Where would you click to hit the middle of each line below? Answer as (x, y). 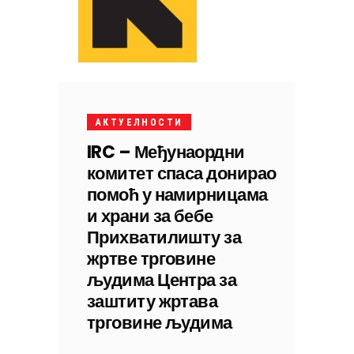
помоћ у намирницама (177, 195)
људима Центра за (162, 280)
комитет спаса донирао (182, 173)
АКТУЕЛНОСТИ (139, 122)
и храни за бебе (150, 216)
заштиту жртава (153, 301)
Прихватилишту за (164, 237)
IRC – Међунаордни (166, 152)
